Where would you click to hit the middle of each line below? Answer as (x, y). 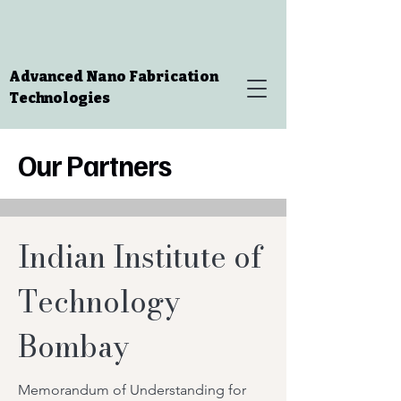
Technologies (60, 98)
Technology (99, 302)
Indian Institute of (140, 257)
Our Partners (95, 165)
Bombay (73, 346)
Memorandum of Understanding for (132, 390)
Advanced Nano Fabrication (114, 77)
